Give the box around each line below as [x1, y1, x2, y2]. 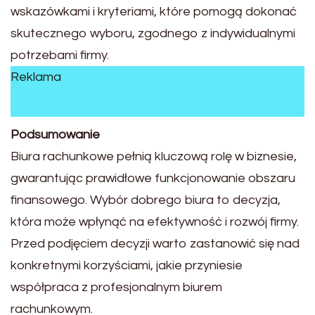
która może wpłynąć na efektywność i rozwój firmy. [11, 215, 299, 229]
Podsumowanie [11, 128, 100, 142]
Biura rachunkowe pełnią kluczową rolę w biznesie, [11, 150, 297, 164]
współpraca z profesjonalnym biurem [11, 281, 222, 295]
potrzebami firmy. [11, 48, 109, 62]
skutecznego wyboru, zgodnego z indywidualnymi [11, 26, 295, 40]
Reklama [11, 70, 61, 84]
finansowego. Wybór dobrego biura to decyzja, [11, 193, 281, 207]
